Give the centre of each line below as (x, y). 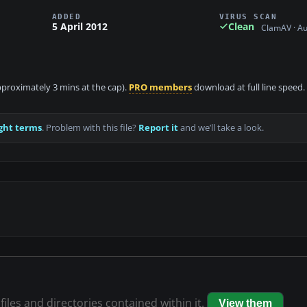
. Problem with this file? (90, 128)
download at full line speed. (248, 88)
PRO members (160, 88)
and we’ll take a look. (221, 128)
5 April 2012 (80, 26)
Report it (158, 128)
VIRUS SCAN (248, 16)
